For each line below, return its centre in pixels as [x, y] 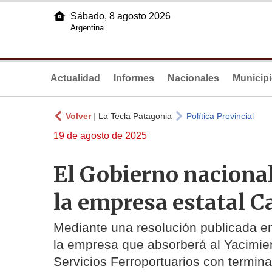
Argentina [87, 28]
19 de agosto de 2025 [100, 136]
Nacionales [193, 78]
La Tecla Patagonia [135, 116]
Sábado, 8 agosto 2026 [121, 16]
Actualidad [75, 78]
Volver [78, 116]
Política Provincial [220, 116]
